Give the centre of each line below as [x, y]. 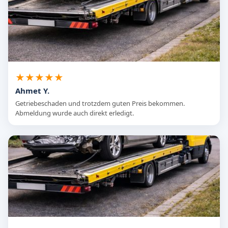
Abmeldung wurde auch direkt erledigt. [75, 113]
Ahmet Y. [32, 91]
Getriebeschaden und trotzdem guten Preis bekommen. [100, 104]
